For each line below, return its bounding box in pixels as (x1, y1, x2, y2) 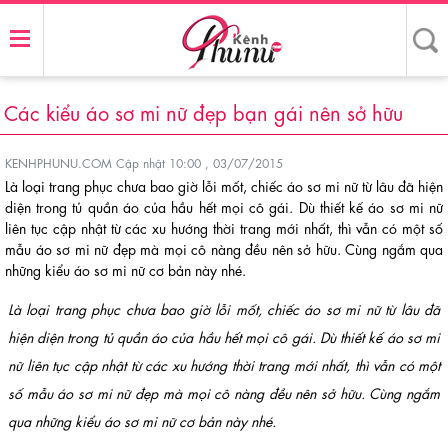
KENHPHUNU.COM (5, 153, 112, 170)
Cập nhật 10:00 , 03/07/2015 (112, 153, 283, 170)
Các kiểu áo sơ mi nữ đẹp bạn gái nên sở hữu (4, 98, 403, 126)
